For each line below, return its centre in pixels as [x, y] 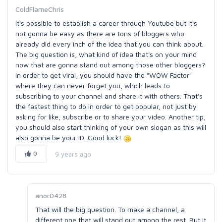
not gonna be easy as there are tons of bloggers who [100, 33]
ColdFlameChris [40, 9]
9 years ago [73, 154]
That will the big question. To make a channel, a [110, 209]
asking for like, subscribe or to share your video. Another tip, [111, 117]
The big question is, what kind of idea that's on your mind [106, 54]
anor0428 [51, 195]
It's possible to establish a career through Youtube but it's [106, 23]
